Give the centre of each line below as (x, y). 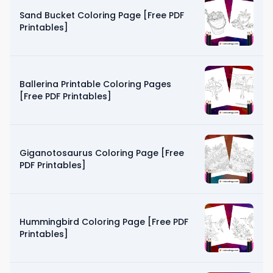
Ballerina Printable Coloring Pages (95, 84)
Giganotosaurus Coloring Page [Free (102, 153)
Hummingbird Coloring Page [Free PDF (104, 222)
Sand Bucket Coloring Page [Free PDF (102, 15)
